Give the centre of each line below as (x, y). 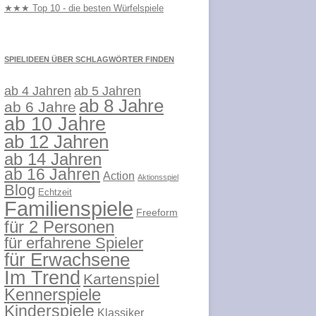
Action (119, 176)
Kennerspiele (53, 294)
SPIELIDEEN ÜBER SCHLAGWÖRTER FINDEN (89, 59)
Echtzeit (55, 192)
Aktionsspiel (158, 177)
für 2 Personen (59, 226)
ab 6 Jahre (40, 107)
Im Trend (42, 278)
